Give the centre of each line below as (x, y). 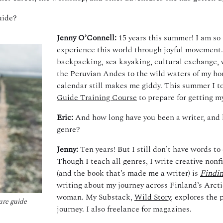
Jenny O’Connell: (87, 38)
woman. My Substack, (96, 197)
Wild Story (153, 197)
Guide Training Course (97, 98)
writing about (81, 185)
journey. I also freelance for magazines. (125, 209)
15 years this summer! (155, 38)
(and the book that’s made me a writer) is (128, 173)
